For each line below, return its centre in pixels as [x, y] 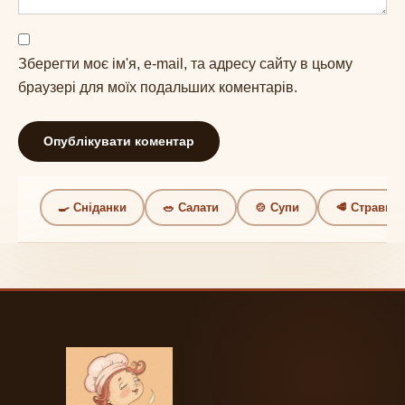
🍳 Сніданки [92, 207]
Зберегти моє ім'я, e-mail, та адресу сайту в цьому [185, 63]
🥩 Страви [364, 207]
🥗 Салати [191, 207]
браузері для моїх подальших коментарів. [158, 87]
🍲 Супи [277, 207]
